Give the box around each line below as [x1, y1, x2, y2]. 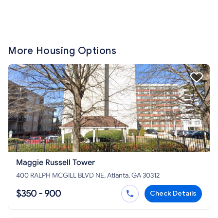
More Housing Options [8, 45, 116, 57]
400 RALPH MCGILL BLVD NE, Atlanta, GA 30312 [16, 171, 160, 180]
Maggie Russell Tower [16, 158, 95, 168]
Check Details [150, 189, 197, 198]
